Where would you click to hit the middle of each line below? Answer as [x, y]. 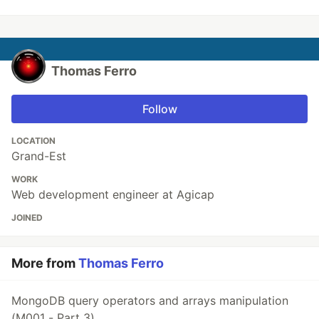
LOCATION [33, 141]
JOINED [27, 218]
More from [45, 263]
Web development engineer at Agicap [113, 194]
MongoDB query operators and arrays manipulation [150, 300]
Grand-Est [39, 156]
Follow [159, 109]
